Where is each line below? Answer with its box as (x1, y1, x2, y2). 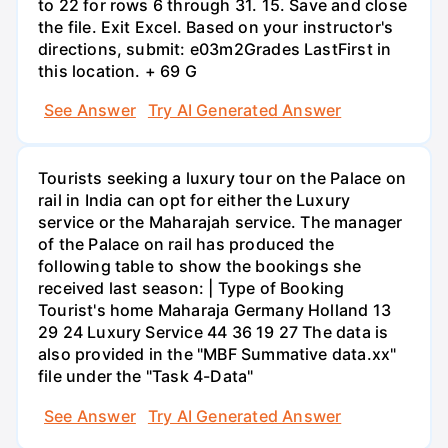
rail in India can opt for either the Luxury (38, 190, 351, 211)
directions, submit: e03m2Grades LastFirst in (38, 38, 392, 59)
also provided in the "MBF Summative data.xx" (38, 344, 397, 365)
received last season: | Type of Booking (38, 278, 345, 299)
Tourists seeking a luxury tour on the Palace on (38, 168, 406, 189)
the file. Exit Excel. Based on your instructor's (38, 16, 394, 37)
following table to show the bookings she (38, 256, 362, 277)
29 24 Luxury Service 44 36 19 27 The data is (38, 322, 389, 343)
